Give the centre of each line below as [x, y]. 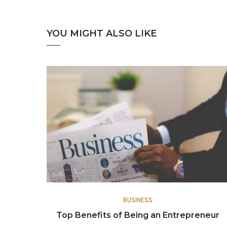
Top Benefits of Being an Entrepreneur [138, 215]
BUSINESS [138, 200]
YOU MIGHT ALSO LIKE [102, 33]
